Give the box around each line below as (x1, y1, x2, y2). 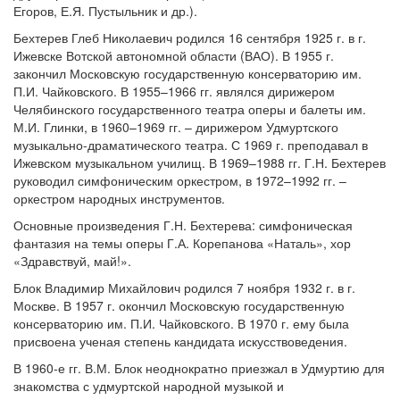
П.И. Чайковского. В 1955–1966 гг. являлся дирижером (13, 82, 335, 100)
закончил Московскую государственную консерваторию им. (13, 64, 362, 82)
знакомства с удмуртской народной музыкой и (13, 377, 284, 395)
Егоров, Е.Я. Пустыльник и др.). (13, 2, 197, 20)
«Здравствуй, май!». (13, 252, 131, 270)
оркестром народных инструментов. (13, 189, 225, 207)
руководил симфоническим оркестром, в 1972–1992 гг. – (13, 171, 346, 189)
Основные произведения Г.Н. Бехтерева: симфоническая (13, 216, 353, 234)
